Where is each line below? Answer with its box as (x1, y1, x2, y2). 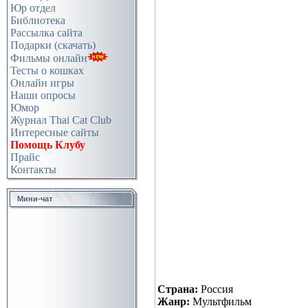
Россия (198, 283, 233, 296)
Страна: (157, 283, 198, 296)
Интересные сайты (10, 126, 99, 138)
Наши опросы (10, 89, 76, 101)
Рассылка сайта (10, 27, 82, 38)
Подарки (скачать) (10, 39, 96, 51)
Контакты (10, 164, 56, 175)
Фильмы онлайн (10, 52, 87, 64)
